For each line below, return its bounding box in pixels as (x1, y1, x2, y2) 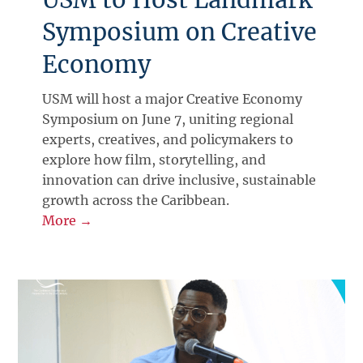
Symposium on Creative (42, 17, 318, 47)
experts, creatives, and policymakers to (42, 130, 294, 147)
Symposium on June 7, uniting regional (42, 110, 294, 127)
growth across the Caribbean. (42, 191, 230, 208)
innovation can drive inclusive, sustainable (42, 171, 317, 188)
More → (42, 211, 93, 228)
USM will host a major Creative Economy (42, 90, 303, 107)
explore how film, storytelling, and (42, 151, 267, 168)
